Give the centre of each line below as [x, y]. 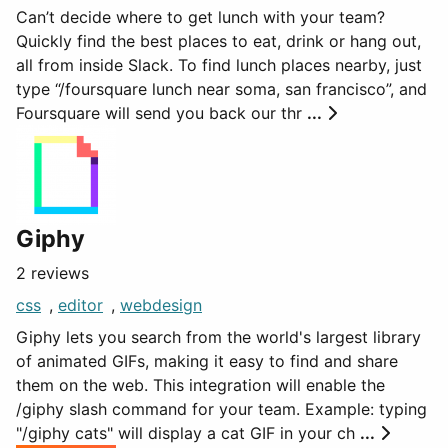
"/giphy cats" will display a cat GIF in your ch [188, 433]
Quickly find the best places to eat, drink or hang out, [218, 41]
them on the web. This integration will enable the [200, 385]
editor [80, 305]
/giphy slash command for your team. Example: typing [221, 409]
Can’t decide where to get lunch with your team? [200, 17]
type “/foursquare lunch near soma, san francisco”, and [221, 89]
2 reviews [52, 273]
